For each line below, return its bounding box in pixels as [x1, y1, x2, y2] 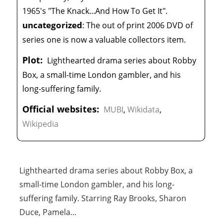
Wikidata [127, 104, 160, 115]
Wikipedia [22, 118, 59, 130]
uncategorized [22, 19, 83, 31]
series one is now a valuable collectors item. [22, 34, 186, 46]
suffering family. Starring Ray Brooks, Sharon [19, 193, 187, 204]
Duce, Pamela [19, 207, 71, 218]
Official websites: [22, 103, 100, 115]
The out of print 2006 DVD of [86, 20, 193, 31]
